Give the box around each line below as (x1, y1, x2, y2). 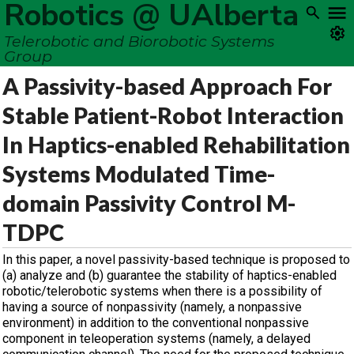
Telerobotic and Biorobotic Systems (4, 32, 274, 51)
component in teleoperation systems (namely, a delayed (2, 331, 311, 346)
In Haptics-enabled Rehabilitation (2, 131, 350, 158)
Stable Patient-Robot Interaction (2, 102, 344, 129)
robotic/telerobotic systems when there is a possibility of (2, 284, 322, 299)
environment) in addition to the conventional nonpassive (2, 315, 309, 330)
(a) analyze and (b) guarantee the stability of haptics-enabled (2, 268, 337, 283)
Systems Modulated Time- (2, 160, 275, 187)
